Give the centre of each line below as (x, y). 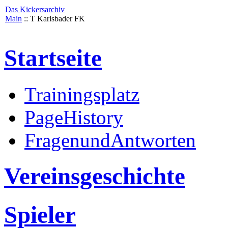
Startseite (53, 58)
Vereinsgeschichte (95, 176)
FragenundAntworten (110, 140)
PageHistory (74, 117)
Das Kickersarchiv (35, 9)
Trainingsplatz (82, 94)
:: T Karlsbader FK (53, 19)
